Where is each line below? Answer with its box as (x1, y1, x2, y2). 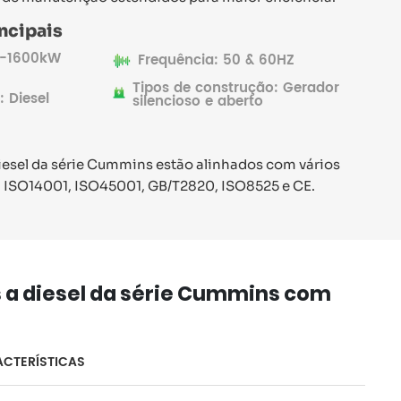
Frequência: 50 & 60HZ (138, 49, 295, 73)
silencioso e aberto (132, 90, 263, 113)
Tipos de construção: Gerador (132, 76, 339, 99)
